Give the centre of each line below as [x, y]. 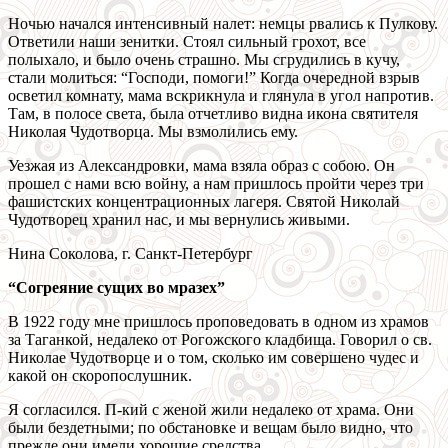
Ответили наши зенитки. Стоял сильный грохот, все [187, 42]
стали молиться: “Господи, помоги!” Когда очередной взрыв [214, 78]
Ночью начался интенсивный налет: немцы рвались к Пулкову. [223, 24]
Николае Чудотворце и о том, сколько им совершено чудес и [213, 358]
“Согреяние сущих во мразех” [116, 288]
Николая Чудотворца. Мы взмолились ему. [153, 132]
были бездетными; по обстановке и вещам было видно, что [210, 428]
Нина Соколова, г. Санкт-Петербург [130, 254]
